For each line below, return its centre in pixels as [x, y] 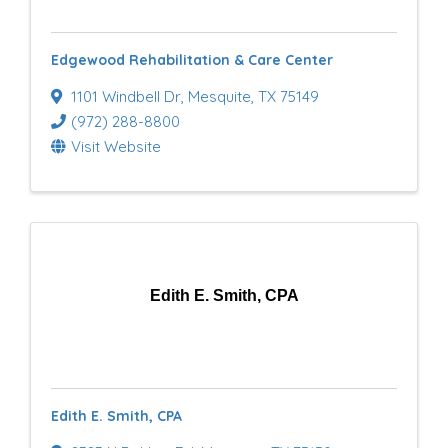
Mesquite [219, 96]
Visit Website [116, 146]
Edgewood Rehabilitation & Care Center [192, 60]
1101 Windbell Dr [126, 96]
